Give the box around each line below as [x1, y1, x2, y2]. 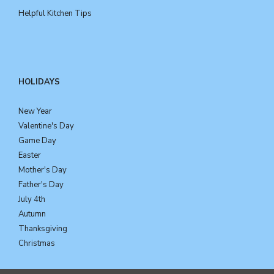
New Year [18, 105, 52, 117]
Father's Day [18, 179, 64, 190]
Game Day [18, 135, 56, 146]
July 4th [18, 193, 45, 205]
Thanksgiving [18, 223, 67, 234]
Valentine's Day [18, 120, 74, 131]
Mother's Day [18, 164, 67, 176]
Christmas [18, 237, 55, 249]
